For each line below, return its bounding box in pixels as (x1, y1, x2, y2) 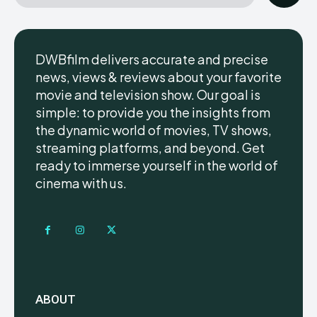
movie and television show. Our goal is (35, 86, 260, 103)
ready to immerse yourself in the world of (35, 156, 278, 173)
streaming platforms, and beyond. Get (35, 139, 265, 156)
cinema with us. (35, 174, 127, 191)
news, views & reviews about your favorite (35, 68, 282, 85)
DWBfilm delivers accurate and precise (35, 50, 268, 67)
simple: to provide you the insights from (35, 103, 270, 120)
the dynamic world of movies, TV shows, (35, 121, 272, 138)
